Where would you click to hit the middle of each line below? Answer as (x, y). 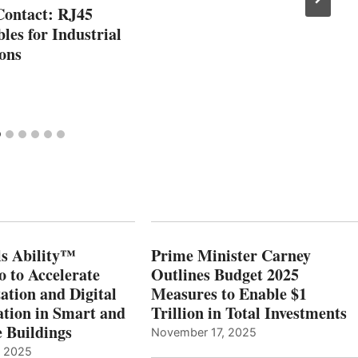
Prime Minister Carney (231, 255)
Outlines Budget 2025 (225, 274)
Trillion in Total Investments (249, 312)
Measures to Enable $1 (229, 293)
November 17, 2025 (203, 332)
